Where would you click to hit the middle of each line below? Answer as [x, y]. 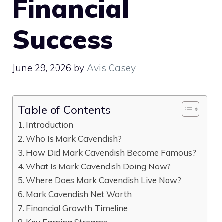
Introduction [50, 124]
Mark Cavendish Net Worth [79, 194]
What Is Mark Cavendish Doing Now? [99, 166]
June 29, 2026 [42, 68]
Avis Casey [111, 68]
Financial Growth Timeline [77, 208]
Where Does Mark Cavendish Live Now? [104, 180]
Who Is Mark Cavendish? [74, 138]
